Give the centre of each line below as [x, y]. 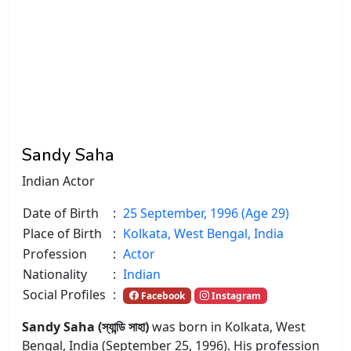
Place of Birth [62, 233]
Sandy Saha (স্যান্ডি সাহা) [87, 326]
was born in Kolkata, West [229, 326]
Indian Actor [58, 181]
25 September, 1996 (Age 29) [206, 213]
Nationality [55, 274]
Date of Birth [61, 213]
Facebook [161, 295]
